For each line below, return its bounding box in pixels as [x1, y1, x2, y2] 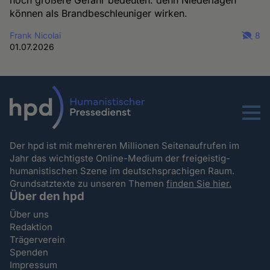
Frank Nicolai [10, 30, 61, 41]
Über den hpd [10, 189, 85, 204]
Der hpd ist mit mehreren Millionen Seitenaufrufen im [10, 140, 240, 152]
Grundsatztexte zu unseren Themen [10, 178, 167, 190]
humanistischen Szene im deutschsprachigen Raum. [10, 165, 237, 177]
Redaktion [10, 221, 53, 233]
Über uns [10, 209, 49, 221]
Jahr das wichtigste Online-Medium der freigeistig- [10, 152, 231, 165]
